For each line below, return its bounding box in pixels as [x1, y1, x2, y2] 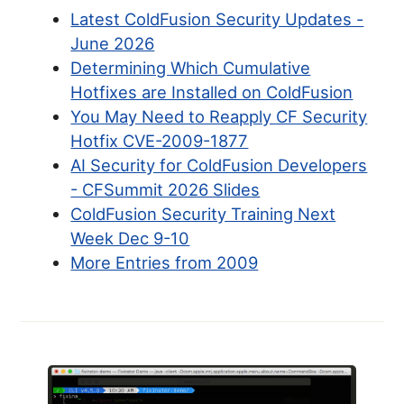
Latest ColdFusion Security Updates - [70, 9, 364, 30]
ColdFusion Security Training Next [70, 204, 336, 225]
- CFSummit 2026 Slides [70, 179, 261, 200]
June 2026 [70, 33, 155, 54]
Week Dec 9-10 [70, 228, 190, 249]
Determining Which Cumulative [70, 58, 311, 78]
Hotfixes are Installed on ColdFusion [70, 82, 353, 103]
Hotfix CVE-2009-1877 [70, 131, 249, 151]
